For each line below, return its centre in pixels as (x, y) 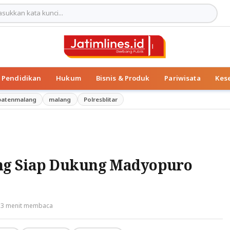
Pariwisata (183, 78)
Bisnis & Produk (123, 78)
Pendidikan (22, 78)
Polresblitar (100, 99)
